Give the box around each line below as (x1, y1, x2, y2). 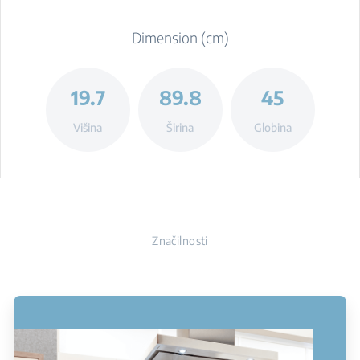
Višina (73, 120, 102, 134)
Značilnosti (152, 234, 208, 247)
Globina (253, 120, 292, 134)
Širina (166, 120, 194, 134)
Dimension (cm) (131, 28, 229, 47)
